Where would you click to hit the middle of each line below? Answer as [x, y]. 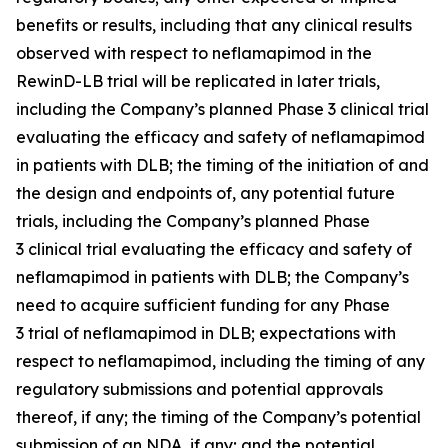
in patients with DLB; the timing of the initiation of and [222, 164]
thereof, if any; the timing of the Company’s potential [218, 416]
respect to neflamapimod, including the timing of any [220, 360]
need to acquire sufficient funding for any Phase [203, 304]
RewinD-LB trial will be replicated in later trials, [198, 80]
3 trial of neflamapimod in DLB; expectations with [206, 332]
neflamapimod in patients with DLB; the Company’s [212, 276]
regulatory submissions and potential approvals [199, 388]
